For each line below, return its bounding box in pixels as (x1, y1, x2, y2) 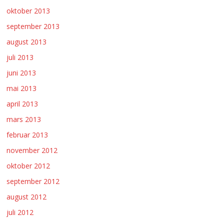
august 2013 (6, 37, 47, 47)
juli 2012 (6, 207, 34, 217)
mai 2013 (6, 83, 37, 93)
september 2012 (6, 176, 60, 186)
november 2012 (6, 145, 58, 155)
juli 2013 (6, 52, 34, 62)
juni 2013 (6, 68, 36, 78)
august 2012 (6, 192, 47, 202)
